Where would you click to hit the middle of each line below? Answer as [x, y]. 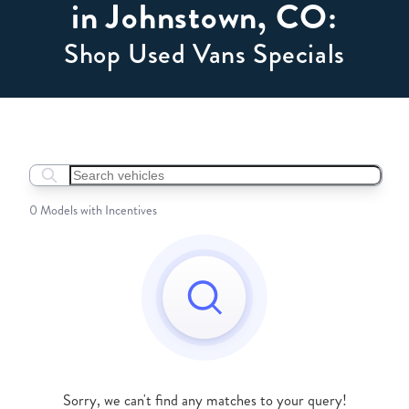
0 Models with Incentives [93, 210]
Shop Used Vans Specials [204, 53]
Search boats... [73, 186]
